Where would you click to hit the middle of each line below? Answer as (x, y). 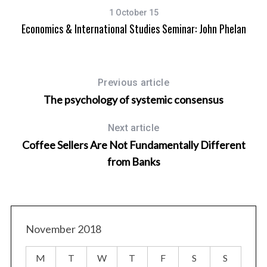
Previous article (133, 83)
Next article (133, 128)
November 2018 (63, 229)
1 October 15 (133, 13)
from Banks (133, 162)
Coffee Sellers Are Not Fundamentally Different (133, 145)
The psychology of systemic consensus (133, 100)
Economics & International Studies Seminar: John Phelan (133, 29)
